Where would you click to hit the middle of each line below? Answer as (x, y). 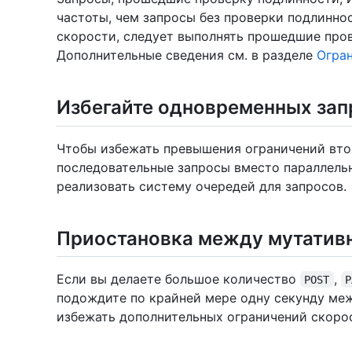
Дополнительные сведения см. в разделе (187, 55)
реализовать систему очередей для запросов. (202, 186)
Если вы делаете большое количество (178, 279)
